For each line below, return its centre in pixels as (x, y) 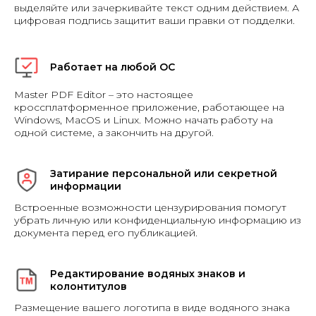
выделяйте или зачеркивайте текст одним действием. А (157, 8)
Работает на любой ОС (113, 67)
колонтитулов (89, 287)
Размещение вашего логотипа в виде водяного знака (152, 308)
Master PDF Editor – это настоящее (104, 95)
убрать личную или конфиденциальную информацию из (158, 220)
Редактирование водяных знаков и (148, 274)
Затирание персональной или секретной (164, 174)
